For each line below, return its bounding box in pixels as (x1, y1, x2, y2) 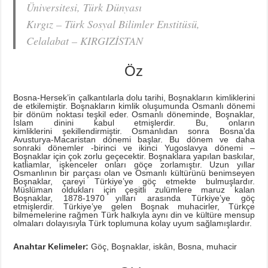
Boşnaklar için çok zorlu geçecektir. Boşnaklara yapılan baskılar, (13, 151, 255, 162)
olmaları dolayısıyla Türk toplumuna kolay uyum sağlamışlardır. (13, 218, 252, 229)
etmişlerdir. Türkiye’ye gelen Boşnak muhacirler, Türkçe (13, 202, 255, 212)
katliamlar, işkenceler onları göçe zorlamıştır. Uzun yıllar (13, 160, 255, 170)
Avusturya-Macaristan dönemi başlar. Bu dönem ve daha (13, 135, 255, 145)
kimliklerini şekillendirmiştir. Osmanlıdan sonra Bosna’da (13, 126, 255, 136)
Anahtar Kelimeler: (13, 242, 89, 252)
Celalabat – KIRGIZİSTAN (26, 33, 144, 48)
